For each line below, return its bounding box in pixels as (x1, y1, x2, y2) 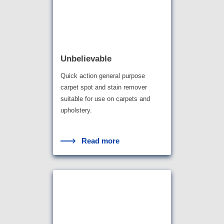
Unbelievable (60, 54, 111, 64)
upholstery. (60, 106, 92, 114)
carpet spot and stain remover (60, 83, 147, 91)
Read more (81, 136, 120, 145)
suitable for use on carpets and (60, 95, 150, 103)
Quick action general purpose (60, 72, 145, 80)
